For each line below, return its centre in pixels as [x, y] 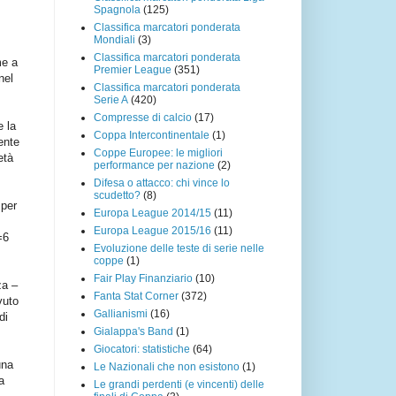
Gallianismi [121, 313]
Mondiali [114, 39]
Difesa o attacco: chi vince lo [162, 183]
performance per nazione [154, 165]
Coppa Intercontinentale [152, 135]
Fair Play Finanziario [143, 278]
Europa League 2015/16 [152, 230]
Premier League [133, 69]
